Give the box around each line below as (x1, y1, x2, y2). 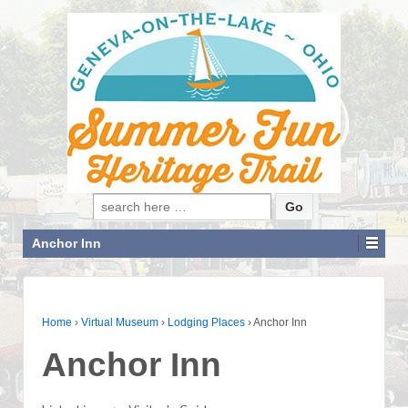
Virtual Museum (81, 316, 158, 329)
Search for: (92, 197, 161, 211)
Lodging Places (168, 316, 245, 329)
